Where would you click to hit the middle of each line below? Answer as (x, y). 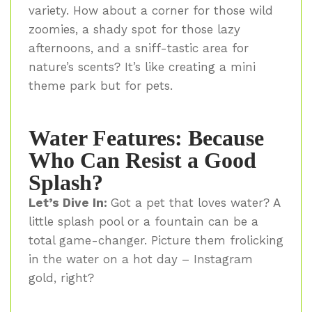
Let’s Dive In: (70, 203)
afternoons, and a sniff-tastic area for (139, 48)
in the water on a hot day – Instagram (141, 259)
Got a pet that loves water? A (195, 203)
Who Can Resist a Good (142, 161)
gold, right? (61, 278)
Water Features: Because (146, 138)
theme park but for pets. (101, 85)
